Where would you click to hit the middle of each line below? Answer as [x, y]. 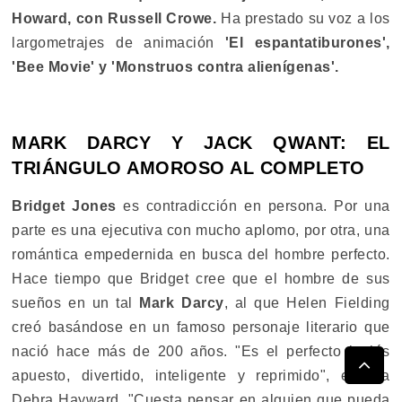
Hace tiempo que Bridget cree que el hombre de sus [201, 279]
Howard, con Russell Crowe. [114, 19]
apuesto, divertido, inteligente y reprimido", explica [201, 376]
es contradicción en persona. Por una [253, 206]
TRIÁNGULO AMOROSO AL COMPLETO [188, 168]
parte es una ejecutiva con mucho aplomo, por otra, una [201, 231]
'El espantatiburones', [307, 43]
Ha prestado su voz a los [303, 19]
